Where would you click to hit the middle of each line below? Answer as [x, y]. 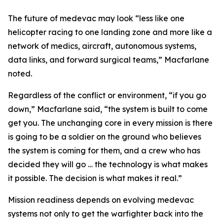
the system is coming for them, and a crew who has [104, 150]
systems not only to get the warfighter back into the [106, 214]
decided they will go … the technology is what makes [108, 164]
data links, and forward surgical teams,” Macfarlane [109, 60]
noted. [20, 74]
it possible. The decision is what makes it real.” [95, 178]
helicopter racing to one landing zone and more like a [110, 32]
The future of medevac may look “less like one [96, 18]
